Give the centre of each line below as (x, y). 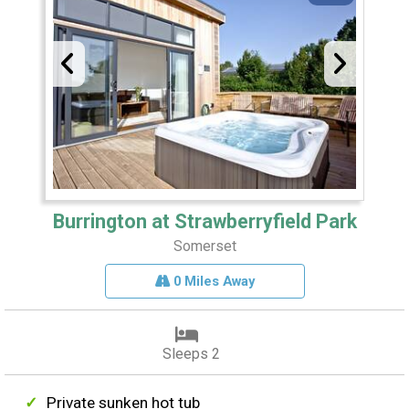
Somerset (204, 246)
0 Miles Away (212, 282)
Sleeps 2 (191, 354)
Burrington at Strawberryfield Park (204, 222)
